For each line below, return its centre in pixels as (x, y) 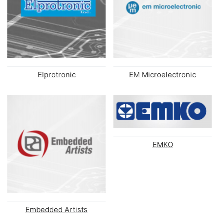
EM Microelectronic (163, 74)
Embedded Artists (56, 209)
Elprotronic (56, 74)
